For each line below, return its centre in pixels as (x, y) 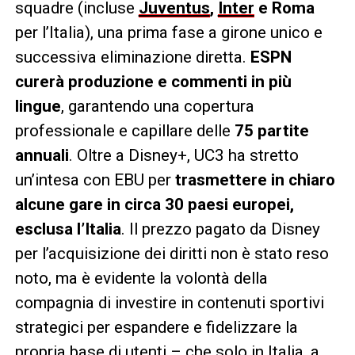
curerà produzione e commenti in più (153, 81)
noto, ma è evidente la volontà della (141, 278)
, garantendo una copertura (157, 106)
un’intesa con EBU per (95, 179)
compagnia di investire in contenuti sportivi (169, 302)
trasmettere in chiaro (255, 179)
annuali (42, 155)
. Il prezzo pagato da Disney (220, 229)
